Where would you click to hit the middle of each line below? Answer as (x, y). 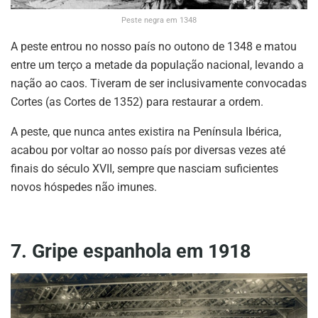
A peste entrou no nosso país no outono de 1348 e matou (154, 47)
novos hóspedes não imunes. (84, 187)
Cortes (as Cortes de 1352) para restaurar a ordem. (137, 102)
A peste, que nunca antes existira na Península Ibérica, (146, 132)
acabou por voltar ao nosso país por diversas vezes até (148, 150)
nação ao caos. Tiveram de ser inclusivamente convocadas (159, 84)
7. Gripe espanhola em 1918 (131, 251)
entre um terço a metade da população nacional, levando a (157, 65)
